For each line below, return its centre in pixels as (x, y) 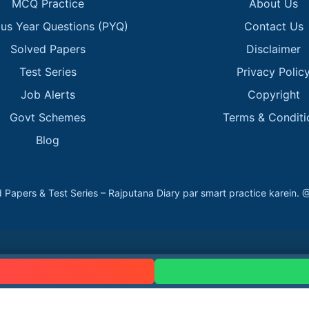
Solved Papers (48, 49)
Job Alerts (48, 94)
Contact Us (273, 26)
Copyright (273, 94)
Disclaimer (274, 49)
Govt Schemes (48, 117)
